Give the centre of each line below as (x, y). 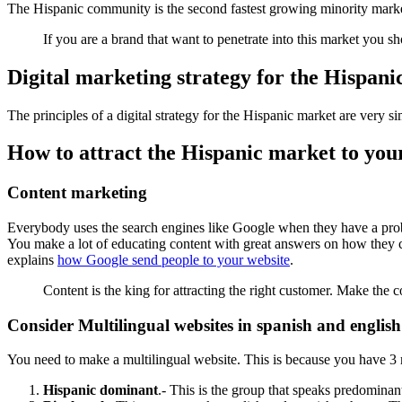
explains (32, 260)
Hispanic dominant (100, 390)
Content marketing (77, 193)
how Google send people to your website (174, 260)
